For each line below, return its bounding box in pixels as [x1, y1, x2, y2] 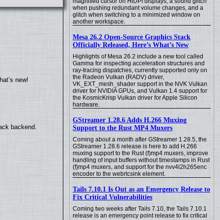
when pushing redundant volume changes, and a [73, 4, 203, 11]
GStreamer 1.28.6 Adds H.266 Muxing [73, 116, 187, 124]
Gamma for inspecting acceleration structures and [73, 60, 205, 67]
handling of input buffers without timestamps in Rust [73, 157, 210, 164]
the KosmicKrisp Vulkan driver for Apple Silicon [73, 94, 197, 101]
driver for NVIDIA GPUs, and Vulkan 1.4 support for [73, 87, 207, 94]
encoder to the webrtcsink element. [73, 170, 165, 177]
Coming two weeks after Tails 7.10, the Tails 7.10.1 [73, 205, 207, 212]
